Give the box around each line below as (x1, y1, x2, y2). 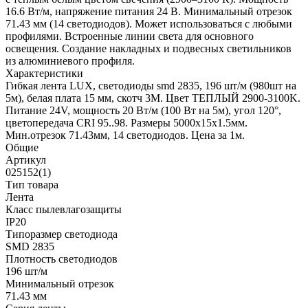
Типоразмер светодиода (5, 228, 118, 241)
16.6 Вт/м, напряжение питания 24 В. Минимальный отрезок (5, 5, 292, 18)
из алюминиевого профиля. (5, 55, 135, 67)
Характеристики (5, 67, 83, 80)
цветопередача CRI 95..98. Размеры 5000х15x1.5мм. (5, 117, 247, 129)
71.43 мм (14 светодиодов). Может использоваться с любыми (5, 18, 292, 30)
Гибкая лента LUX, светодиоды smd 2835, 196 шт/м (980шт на (5, 80, 296, 92)
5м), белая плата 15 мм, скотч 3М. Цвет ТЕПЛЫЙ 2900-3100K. (5, 92, 300, 104)
